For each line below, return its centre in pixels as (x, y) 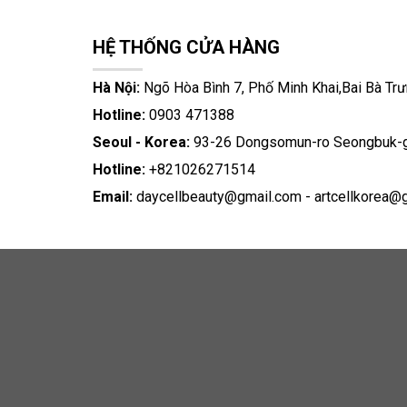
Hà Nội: (116, 88)
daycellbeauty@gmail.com (219, 197)
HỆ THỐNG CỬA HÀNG (186, 48)
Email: (113, 197)
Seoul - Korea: (141, 143)
